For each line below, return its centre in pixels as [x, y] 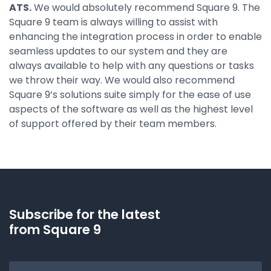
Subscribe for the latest [85, 214]
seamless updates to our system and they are [118, 51]
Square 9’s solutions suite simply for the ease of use [130, 94]
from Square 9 [55, 229]
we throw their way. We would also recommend [122, 80]
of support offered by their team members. [113, 123]
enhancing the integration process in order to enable [135, 36]
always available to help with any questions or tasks [132, 65]
